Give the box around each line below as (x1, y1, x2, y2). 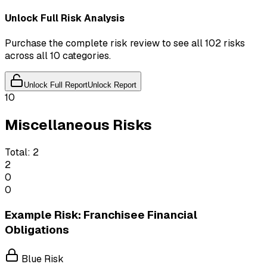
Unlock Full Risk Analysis (5, 11, 125, 24)
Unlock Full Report (24, 80, 88, 90)
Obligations (5, 222, 69, 237)
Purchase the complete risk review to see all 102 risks (5, 37, 245, 50)
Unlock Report (88, 80, 136, 90)
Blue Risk (19, 253, 64, 266)
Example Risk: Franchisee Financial (5, 207, 197, 222)
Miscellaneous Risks (5, 116, 152, 135)
